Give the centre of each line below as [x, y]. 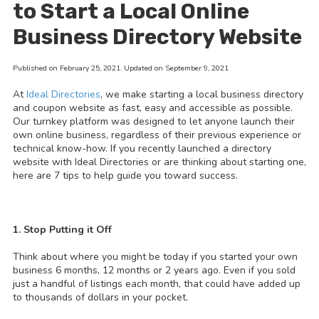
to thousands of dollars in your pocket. [100, 298]
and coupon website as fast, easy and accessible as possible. [153, 108]
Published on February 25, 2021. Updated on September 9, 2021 [121, 68]
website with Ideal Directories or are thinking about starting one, [159, 162]
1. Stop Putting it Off [62, 230]
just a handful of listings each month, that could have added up [157, 284]
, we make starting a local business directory [202, 95]
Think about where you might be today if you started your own [155, 257]
